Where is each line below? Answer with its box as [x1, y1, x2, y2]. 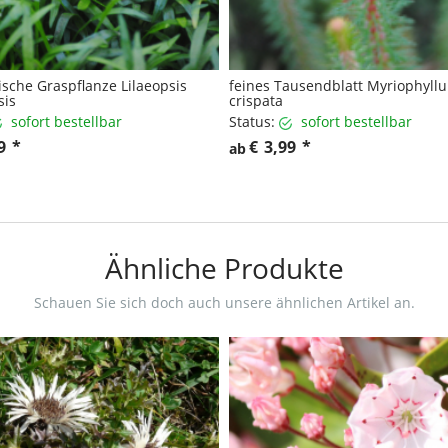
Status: [229, 112, 275, 132]
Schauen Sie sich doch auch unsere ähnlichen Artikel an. [33, 293, 415, 313]
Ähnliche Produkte [104, 249, 344, 288]
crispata [229, 91, 283, 111]
